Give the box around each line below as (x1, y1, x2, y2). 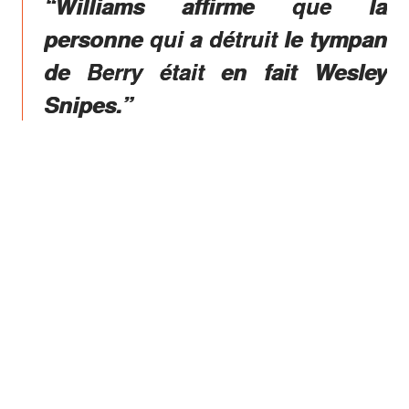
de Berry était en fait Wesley (44, 56, 387, 88)
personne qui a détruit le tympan (44, 23, 387, 55)
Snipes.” (44, 89, 132, 121)
